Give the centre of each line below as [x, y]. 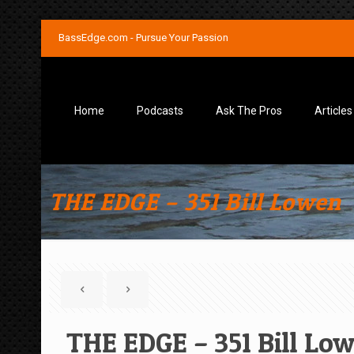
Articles [333, 111]
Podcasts [160, 111]
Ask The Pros [249, 111]
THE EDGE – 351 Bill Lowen [195, 201]
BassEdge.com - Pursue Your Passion [143, 38]
